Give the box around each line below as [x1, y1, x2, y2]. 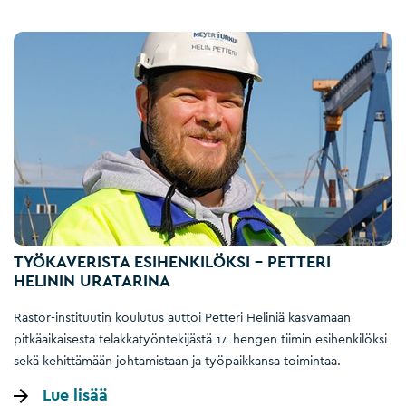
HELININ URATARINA [14, 270, 170, 292]
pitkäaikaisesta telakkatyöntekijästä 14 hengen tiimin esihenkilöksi [14, 330, 387, 347]
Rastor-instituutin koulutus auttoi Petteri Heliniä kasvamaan [14, 308, 351, 325]
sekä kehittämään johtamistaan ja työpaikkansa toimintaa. [14, 352, 341, 369]
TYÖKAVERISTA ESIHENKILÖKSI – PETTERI [14, 251, 331, 273]
